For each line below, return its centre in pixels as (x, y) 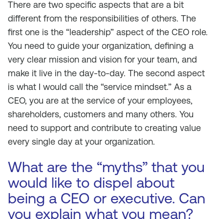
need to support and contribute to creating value (104, 128)
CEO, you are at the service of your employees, (100, 100)
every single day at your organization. (81, 142)
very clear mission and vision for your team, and (102, 59)
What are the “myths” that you (106, 167)
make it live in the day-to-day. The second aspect (106, 73)
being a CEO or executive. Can (107, 198)
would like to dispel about (91, 183)
